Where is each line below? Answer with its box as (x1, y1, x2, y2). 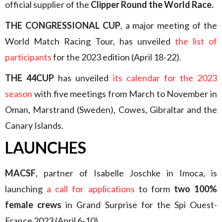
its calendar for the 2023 (109, 72, 217, 83)
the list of (175, 36, 217, 47)
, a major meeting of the (120, 20, 218, 31)
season (5, 88, 32, 99)
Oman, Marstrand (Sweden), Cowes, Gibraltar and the (5, 104, 217, 115)
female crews (5, 199, 62, 210)
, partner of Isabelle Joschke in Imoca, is (36, 167, 217, 178)
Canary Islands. (5, 120, 63, 131)
